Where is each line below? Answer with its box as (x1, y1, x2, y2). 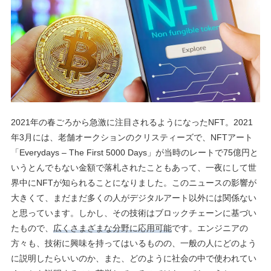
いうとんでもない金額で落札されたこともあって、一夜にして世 (11, 163, 256, 173)
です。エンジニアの (172, 223, 248, 233)
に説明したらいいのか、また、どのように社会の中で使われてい (11, 253, 256, 264)
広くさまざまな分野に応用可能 (53, 223, 172, 233)
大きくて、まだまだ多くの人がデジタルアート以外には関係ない (11, 193, 256, 203)
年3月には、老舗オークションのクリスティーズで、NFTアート (11, 132, 253, 143)
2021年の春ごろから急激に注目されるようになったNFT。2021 (11, 117, 253, 128)
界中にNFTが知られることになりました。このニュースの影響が (11, 178, 256, 188)
